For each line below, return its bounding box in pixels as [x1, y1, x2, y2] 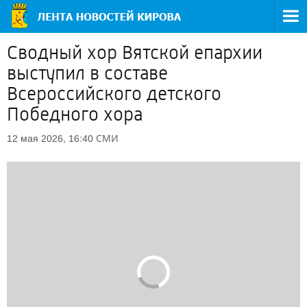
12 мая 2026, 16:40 [7, 133, 93, 144]
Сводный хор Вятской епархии [7, 42, 262, 64]
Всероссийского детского [7, 83, 221, 105]
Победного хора [7, 103, 143, 125]
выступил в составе [7, 62, 168, 84]
